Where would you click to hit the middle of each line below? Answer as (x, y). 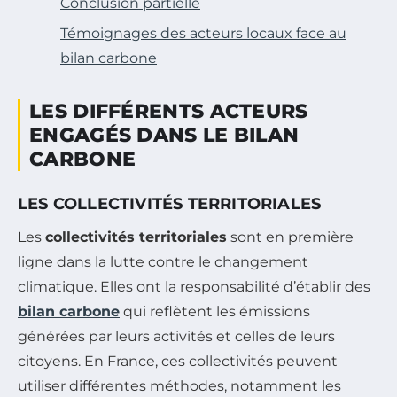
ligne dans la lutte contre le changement (163, 262)
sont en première (290, 237)
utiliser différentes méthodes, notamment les (179, 386)
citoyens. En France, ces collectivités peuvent (178, 362)
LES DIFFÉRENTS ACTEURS (169, 112)
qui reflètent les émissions (215, 312)
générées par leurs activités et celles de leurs (176, 337)
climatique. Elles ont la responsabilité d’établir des (194, 287)
